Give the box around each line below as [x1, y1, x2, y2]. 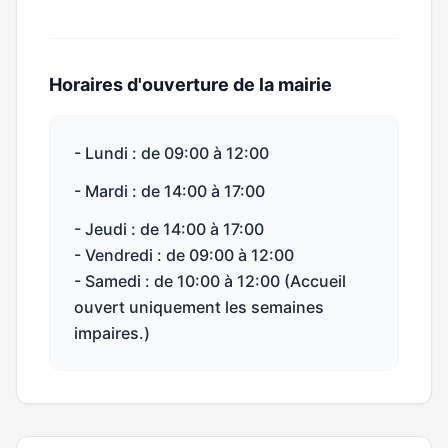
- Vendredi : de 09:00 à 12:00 [74, 245, 294, 265]
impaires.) [74, 323, 150, 343]
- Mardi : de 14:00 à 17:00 [74, 181, 265, 201]
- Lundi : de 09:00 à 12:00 [74, 143, 269, 163]
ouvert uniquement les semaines [74, 297, 324, 317]
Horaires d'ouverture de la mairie [49, 74, 332, 95]
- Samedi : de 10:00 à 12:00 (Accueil [74, 271, 346, 291]
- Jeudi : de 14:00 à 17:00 [74, 219, 264, 239]
